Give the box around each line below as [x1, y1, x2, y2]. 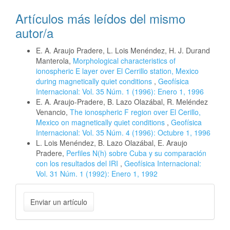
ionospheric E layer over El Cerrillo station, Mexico [36, 66, 199, 76]
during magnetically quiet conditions [36, 76, 154, 86]
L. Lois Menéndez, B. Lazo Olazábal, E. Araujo [36, 138, 187, 148]
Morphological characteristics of [73, 55, 176, 66]
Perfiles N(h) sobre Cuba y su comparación [66, 148, 206, 158]
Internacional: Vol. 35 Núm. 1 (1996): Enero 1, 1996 [36, 86, 204, 97]
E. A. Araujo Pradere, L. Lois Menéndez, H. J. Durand [36, 45, 210, 55]
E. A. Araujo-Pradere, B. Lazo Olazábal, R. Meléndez [36, 97, 208, 107]
